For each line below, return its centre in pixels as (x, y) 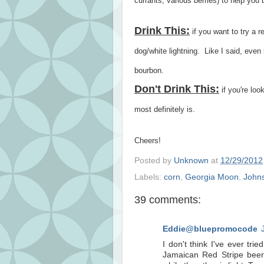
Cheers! (149, 140)
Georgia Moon (212, 177)
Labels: (149, 177)
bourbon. (149, 70)
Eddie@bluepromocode (210, 229)
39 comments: (168, 200)
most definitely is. (165, 109)
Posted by (154, 161)
